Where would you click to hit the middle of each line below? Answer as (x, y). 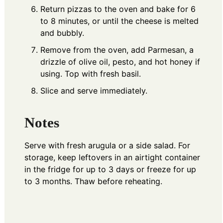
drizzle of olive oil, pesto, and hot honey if (120, 61)
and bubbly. (62, 33)
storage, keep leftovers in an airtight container (112, 158)
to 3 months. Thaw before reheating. (93, 181)
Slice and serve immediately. (94, 90)
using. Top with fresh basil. (91, 73)
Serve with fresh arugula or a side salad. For (107, 146)
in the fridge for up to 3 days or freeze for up (110, 169)
